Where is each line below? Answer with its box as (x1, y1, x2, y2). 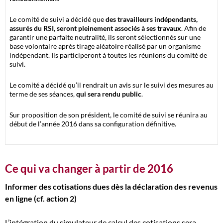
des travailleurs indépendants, (106, 15, 198, 23)
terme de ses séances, (9, 90, 76, 98)
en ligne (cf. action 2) (5, 194, 77, 203)
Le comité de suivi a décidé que (9, 15, 106, 23)
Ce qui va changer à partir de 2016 (5, 162, 173, 175)
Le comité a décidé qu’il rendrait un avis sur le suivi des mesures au (9, 81, 214, 89)
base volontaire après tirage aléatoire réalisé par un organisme (9, 42, 201, 50)
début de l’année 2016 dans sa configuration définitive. (9, 119, 176, 128)
